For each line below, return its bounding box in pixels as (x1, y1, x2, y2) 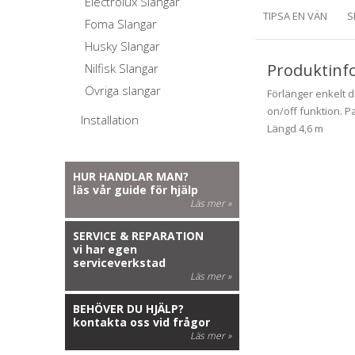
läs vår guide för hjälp (73, 182, 198, 197)
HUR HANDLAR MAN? (73, 169, 189, 184)
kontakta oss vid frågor (73, 315, 210, 330)
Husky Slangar (85, 38, 160, 54)
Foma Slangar (85, 16, 157, 32)
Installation (81, 112, 139, 128)
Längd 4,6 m (267, 121, 324, 136)
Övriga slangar (85, 82, 161, 98)
